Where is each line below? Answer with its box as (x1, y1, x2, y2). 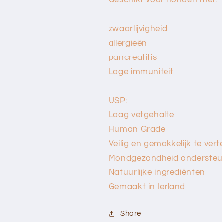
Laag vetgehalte (108, 110, 174, 119)
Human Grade (108, 124, 166, 134)
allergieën (108, 38, 148, 48)
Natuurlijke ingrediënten (108, 167, 205, 177)
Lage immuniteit (108, 67, 174, 76)
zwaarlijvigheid (108, 24, 167, 33)
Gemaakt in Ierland (108, 182, 186, 191)
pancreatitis (108, 53, 157, 62)
